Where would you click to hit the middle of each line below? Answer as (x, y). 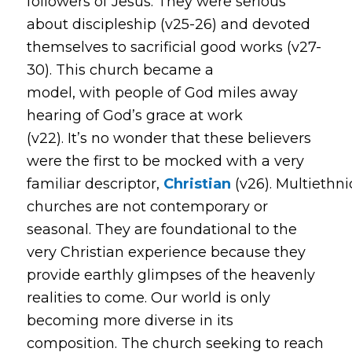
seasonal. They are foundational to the (161, 229)
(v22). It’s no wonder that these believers (169, 138)
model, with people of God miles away (162, 92)
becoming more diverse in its (130, 320)
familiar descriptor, (95, 183)
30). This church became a (120, 70)
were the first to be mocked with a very (165, 161)
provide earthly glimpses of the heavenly (170, 275)
